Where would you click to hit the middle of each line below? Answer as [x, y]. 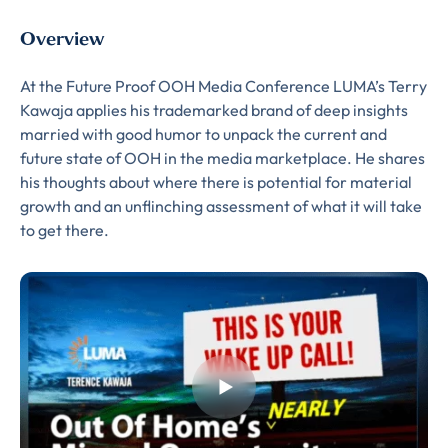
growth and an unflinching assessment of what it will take [221, 206]
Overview [62, 38]
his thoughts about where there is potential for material [216, 182]
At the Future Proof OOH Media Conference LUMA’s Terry [223, 86]
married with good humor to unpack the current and [203, 134]
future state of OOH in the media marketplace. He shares [222, 158]
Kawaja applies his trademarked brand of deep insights [214, 110]
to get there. [64, 230]
